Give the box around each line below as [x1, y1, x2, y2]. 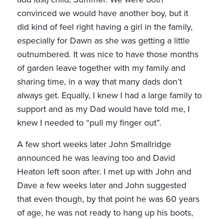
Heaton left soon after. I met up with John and [17, 165, 191, 178]
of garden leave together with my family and [17, 62, 185, 75]
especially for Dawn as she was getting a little [17, 34, 190, 47]
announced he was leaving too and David [17, 152, 175, 165]
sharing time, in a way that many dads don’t [17, 75, 182, 88]
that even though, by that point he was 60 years [17, 193, 199, 206]
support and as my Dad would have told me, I [17, 103, 190, 116]
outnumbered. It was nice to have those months [17, 48, 198, 61]
